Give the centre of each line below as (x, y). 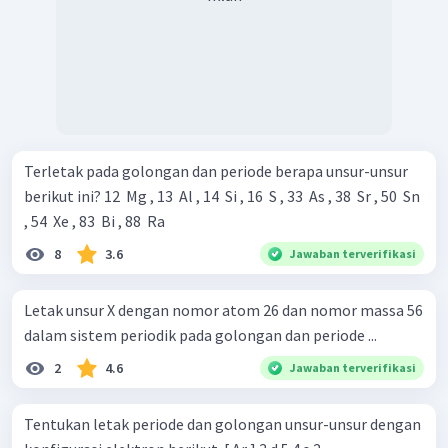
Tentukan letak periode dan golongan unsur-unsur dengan (222, 423)
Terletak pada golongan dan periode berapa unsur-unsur (216, 170)
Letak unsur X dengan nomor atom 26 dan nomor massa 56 (223, 309)
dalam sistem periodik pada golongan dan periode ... (200, 334)
